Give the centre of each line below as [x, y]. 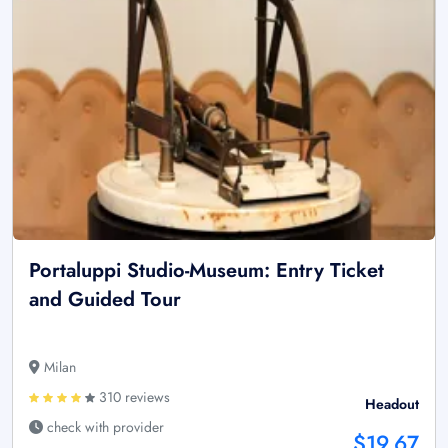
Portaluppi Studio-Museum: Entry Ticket [206, 271]
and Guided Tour [105, 300]
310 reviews [132, 397]
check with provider [103, 427]
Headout [392, 404]
